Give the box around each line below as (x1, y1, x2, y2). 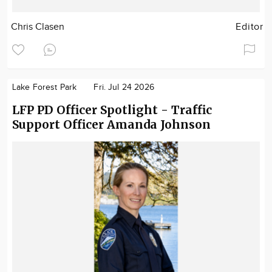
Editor (236, 21, 263, 33)
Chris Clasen (11, 21, 65, 33)
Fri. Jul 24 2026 (93, 83, 155, 93)
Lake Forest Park (12, 83, 77, 93)
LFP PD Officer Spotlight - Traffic (12, 103, 212, 118)
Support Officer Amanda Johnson (12, 117, 211, 132)
